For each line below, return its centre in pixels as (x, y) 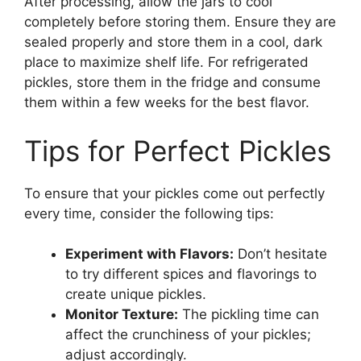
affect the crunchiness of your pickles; (188, 334)
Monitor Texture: (122, 314)
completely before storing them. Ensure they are (180, 22)
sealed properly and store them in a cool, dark (173, 42)
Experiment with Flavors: (149, 254)
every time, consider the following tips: (149, 213)
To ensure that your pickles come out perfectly (174, 193)
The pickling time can (249, 314)
